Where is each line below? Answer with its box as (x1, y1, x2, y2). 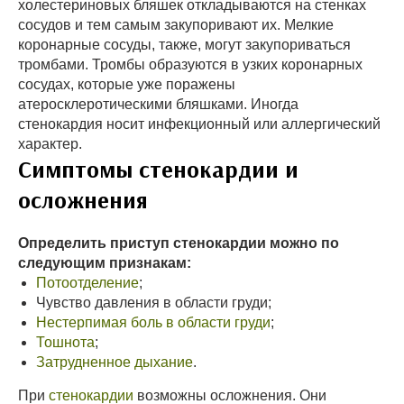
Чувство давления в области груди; (36, 295, 271, 310)
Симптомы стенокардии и (18, 154, 298, 184)
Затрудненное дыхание (36, 354, 193, 370)
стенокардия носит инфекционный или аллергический (18, 116, 381, 132)
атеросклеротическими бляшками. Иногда (18, 96, 298, 112)
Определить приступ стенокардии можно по (18, 235, 339, 251)
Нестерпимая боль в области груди (36, 315, 271, 330)
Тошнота (36, 335, 95, 350)
